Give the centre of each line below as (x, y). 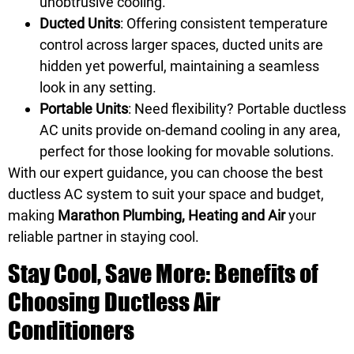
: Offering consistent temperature (224, 24)
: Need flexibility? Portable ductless (237, 109)
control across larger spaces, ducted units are (181, 45)
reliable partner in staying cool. (104, 237)
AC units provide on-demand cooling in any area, (190, 130)
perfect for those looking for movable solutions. (187, 152)
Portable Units (84, 109)
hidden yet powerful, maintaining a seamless (179, 66)
